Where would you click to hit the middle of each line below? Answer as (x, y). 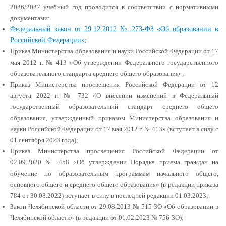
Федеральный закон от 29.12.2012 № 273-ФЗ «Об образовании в (114, 29)
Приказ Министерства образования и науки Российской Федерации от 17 (114, 51)
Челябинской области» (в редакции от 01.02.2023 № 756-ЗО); (97, 218)
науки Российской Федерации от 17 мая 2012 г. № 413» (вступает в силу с (114, 129)
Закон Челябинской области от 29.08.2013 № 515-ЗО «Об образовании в (114, 207)
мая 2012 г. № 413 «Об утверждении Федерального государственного (114, 62)
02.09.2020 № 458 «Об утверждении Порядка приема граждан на (114, 162)
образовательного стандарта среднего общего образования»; (97, 73)
